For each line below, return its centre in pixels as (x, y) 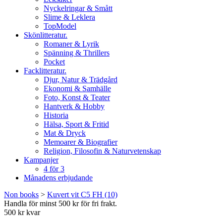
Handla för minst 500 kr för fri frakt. (60, 203)
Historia (56, 115)
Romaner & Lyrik (71, 44)
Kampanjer (41, 160)
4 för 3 (54, 169)
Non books (21, 194)
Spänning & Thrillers (77, 53)
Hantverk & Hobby (74, 106)
